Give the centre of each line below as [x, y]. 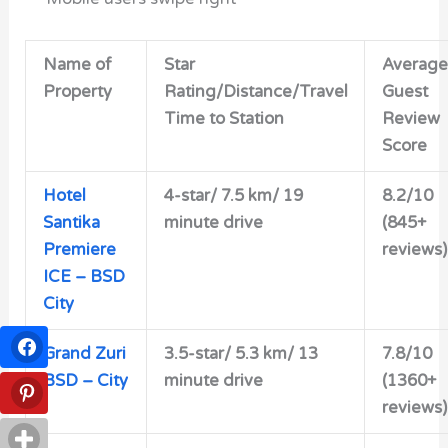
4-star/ [192, 195]
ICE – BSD [83, 276]
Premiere [79, 249]
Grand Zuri [84, 353]
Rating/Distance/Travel [255, 91]
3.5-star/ [199, 353]
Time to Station [223, 118]
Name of [76, 64]
